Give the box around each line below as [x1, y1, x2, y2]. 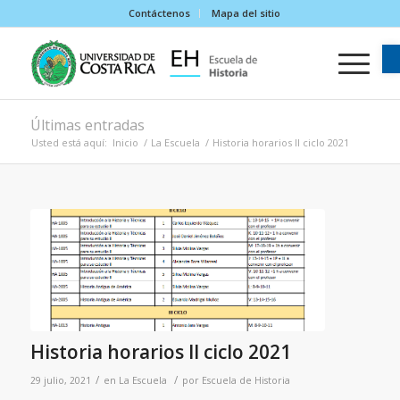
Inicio [112, 136, 138, 149]
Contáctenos [128, 6, 190, 20]
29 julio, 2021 [29, 373, 91, 387]
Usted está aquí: [30, 136, 107, 149]
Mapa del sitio [211, 6, 280, 20]
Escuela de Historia [201, 373, 290, 387]
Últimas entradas [29, 115, 145, 135]
